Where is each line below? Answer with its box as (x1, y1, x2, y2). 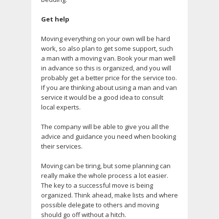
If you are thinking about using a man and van (41, 83, 177, 92)
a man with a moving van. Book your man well (41, 54, 175, 63)
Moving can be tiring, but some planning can (41, 161, 171, 171)
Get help (41, 15, 69, 24)
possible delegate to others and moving (41, 200, 159, 210)
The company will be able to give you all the (41, 122, 169, 131)
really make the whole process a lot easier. (41, 171, 168, 180)
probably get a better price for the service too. (41, 73, 177, 83)
